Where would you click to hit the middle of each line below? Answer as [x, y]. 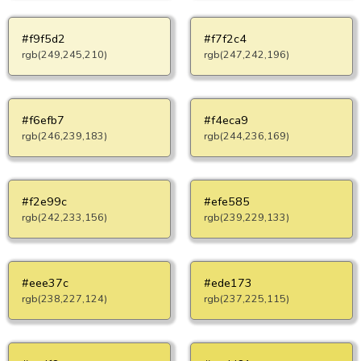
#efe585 [227, 201]
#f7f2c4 [225, 39]
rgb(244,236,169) [247, 136]
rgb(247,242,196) [247, 54]
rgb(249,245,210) [64, 54]
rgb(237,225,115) [247, 299]
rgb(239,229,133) [247, 217]
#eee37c [45, 283]
